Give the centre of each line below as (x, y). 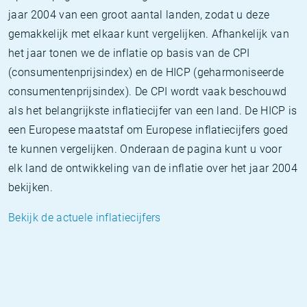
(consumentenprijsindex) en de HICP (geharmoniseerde (146, 72)
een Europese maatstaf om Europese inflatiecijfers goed (148, 130)
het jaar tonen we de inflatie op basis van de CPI (129, 53)
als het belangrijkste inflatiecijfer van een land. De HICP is (153, 111)
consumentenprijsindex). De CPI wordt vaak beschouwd (148, 91)
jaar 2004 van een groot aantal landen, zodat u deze (139, 15)
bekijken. (30, 187)
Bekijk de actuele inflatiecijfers (85, 218)
